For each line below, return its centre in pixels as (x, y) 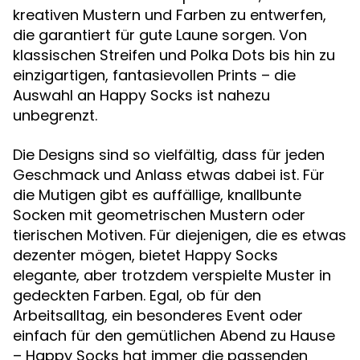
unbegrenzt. (55, 115)
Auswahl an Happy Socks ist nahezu (141, 95)
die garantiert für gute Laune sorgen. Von (160, 35)
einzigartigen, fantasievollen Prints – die (154, 75)
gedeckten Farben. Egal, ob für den (137, 295)
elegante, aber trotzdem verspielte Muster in (172, 275)
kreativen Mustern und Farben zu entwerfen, (170, 15)
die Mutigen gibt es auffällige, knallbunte (157, 195)
